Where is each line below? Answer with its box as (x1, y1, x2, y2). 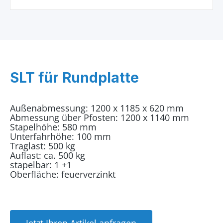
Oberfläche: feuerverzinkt (10, 168, 115, 180)
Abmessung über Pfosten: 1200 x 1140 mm (10, 111, 189, 123)
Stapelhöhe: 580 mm (10, 121, 97, 133)
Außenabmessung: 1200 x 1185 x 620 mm (10, 102, 184, 114)
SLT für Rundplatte (10, 69, 139, 86)
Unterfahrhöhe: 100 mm (10, 130, 111, 142)
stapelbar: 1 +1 (10, 159, 72, 171)
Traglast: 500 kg (10, 140, 75, 152)
